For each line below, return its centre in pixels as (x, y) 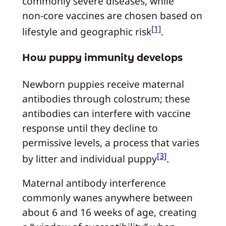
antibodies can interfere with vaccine (106, 113)
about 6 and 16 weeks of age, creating (109, 212)
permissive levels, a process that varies (110, 142)
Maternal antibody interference (94, 183)
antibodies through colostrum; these (106, 98)
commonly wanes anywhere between (107, 198)
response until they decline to (90, 128)
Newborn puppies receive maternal (103, 84)
